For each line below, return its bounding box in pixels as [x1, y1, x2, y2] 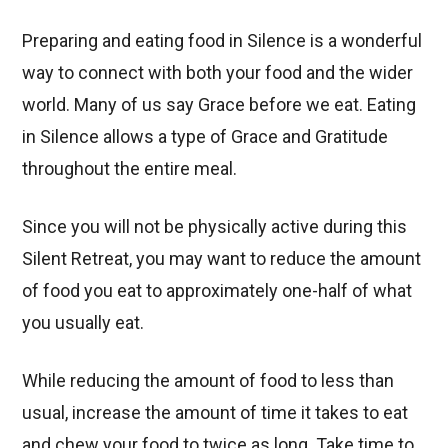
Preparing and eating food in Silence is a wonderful [22, 29, 423, 51]
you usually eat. [22, 311, 145, 333]
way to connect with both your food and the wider [22, 61, 414, 83]
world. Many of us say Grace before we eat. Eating [22, 93, 417, 115]
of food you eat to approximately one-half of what [22, 279, 413, 301]
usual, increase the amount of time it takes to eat [22, 401, 409, 423]
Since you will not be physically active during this [22, 215, 408, 237]
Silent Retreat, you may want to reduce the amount [22, 247, 422, 269]
